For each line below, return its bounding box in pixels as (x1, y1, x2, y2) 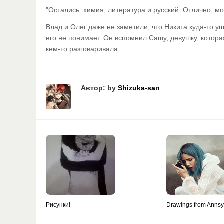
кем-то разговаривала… (46, 45, 125, 53)
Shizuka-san (118, 84, 160, 92)
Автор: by (81, 84, 118, 92)
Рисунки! (46, 201, 70, 208)
